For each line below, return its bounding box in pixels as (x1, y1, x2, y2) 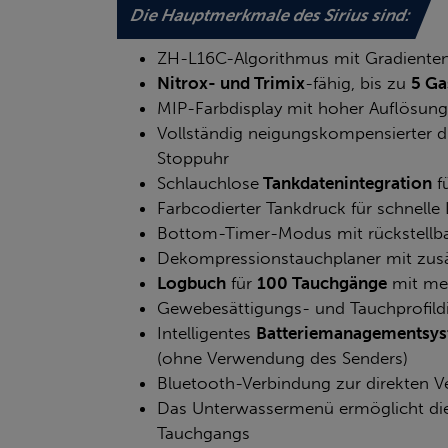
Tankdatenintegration (259, 172, 432, 193)
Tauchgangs (157, 422, 250, 443)
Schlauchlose (157, 172, 259, 193)
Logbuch (157, 272, 226, 293)
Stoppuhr (157, 147, 229, 168)
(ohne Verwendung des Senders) (157, 347, 408, 368)
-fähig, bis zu (305, 72, 411, 93)
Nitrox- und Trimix (157, 72, 305, 93)
